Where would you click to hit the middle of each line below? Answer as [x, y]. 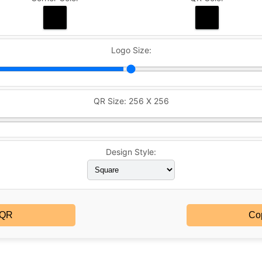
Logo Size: [131, 50]
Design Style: [131, 151]
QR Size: [111, 101]
